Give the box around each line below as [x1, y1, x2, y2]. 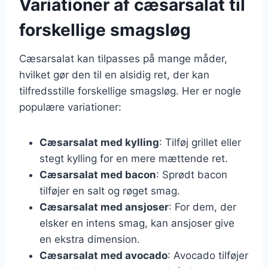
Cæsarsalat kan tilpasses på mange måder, [19, 52, 227, 65]
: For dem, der [169, 200, 236, 213]
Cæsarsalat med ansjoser [39, 200, 169, 213]
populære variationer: [19, 100, 121, 113]
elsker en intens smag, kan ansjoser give [39, 217, 234, 229]
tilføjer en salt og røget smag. [39, 184, 180, 197]
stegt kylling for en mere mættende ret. [39, 152, 228, 165]
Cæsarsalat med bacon [39, 168, 156, 181]
